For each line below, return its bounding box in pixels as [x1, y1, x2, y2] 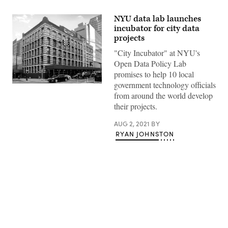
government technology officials [114, 79, 216, 90]
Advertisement [113, 195, 160, 207]
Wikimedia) [12, 131, 45, 141]
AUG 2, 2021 [114, 119, 151, 128]
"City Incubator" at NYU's [114, 47, 200, 58]
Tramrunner [12, 117, 46, 127]
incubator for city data [114, 23, 199, 34]
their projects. [114, 101, 157, 111]
